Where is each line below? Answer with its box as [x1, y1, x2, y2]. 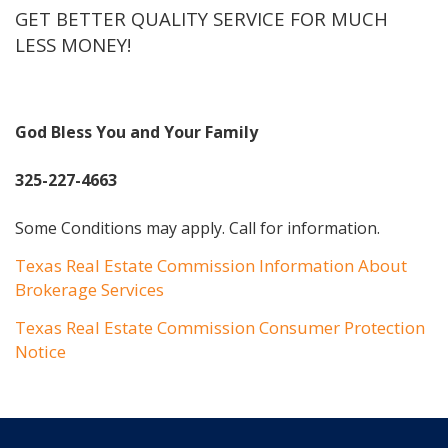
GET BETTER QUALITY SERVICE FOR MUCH [15, 5, 388, 31]
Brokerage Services [15, 277, 164, 301]
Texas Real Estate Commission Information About [15, 253, 407, 277]
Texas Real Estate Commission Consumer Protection [15, 315, 425, 339]
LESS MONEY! [15, 31, 141, 57]
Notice [15, 339, 66, 363]
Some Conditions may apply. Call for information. [15, 216, 380, 239]
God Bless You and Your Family [15, 120, 258, 143]
